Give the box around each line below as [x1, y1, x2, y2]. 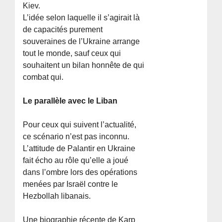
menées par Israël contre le [23, 179, 118, 188]
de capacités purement [23, 25, 103, 34]
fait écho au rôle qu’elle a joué [23, 156, 129, 165]
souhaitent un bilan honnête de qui [23, 60, 145, 69]
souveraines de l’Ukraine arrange [23, 37, 140, 46]
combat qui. [23, 72, 64, 81]
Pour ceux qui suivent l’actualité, [23, 120, 137, 129]
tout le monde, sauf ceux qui [23, 49, 121, 57]
